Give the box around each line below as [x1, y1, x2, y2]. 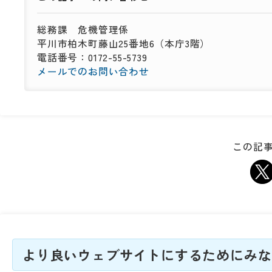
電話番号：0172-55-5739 [37, 50, 148, 64]
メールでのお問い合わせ [37, 64, 149, 78]
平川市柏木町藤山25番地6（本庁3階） [37, 36, 211, 50]
